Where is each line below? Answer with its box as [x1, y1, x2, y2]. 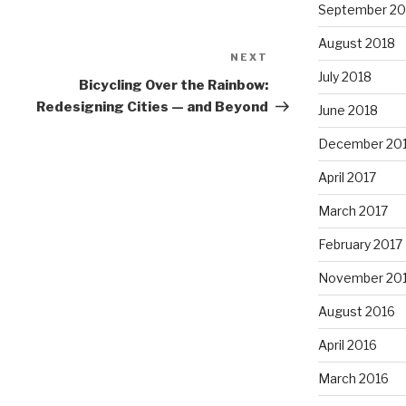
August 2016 [317, 304, 395, 320]
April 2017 [317, 169, 376, 186]
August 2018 [317, 35, 395, 52]
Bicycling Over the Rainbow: [79, 77, 269, 94]
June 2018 [317, 102, 378, 119]
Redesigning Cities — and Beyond [36, 99, 269, 116]
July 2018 [317, 69, 372, 85]
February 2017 [317, 237, 402, 253]
